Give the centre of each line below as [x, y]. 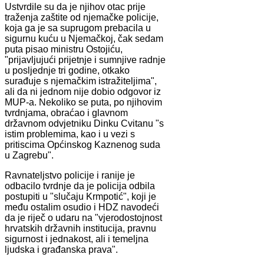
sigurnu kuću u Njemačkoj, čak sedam [84, 38]
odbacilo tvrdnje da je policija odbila [80, 186]
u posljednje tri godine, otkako [67, 70]
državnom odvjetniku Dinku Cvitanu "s [84, 123]
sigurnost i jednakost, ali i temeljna [77, 239]
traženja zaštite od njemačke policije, [82, 17]
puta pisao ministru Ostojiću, [64, 49]
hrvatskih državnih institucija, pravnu [80, 228]
